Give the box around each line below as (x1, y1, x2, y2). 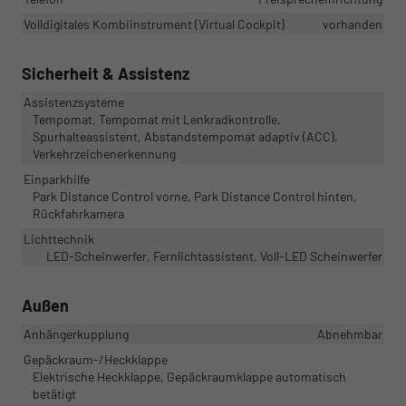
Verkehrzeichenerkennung (33, 145, 176, 161)
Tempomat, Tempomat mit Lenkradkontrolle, (33, 111, 281, 127)
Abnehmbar (317, 325, 382, 342)
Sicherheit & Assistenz (22, 63, 189, 83)
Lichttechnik (24, 230, 94, 246)
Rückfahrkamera (33, 205, 124, 221)
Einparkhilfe (24, 170, 90, 187)
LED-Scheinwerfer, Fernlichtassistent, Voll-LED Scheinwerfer (46, 247, 382, 264)
